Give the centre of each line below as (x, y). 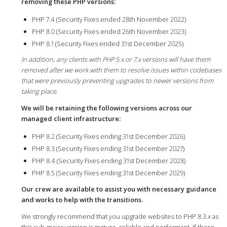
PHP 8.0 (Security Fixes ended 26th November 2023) (109, 31)
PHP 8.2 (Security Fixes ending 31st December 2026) (108, 137)
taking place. (39, 91)
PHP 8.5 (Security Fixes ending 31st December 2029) (108, 173)
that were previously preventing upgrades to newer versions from (117, 81)
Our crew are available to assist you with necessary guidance (119, 189)
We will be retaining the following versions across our (106, 108)
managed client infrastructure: (71, 119)
